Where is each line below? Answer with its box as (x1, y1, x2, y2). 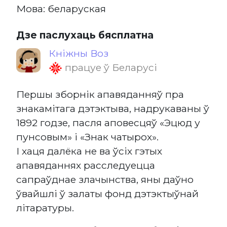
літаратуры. (16, 202, 74, 214)
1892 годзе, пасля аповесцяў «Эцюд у (16, 117, 200, 129)
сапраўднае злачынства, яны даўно (16, 173, 194, 186)
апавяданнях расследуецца (16, 159, 155, 172)
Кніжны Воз (49, 47, 108, 59)
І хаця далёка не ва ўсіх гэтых (16, 145, 162, 158)
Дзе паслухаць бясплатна (16, 28, 154, 41)
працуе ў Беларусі (62, 61, 157, 73)
